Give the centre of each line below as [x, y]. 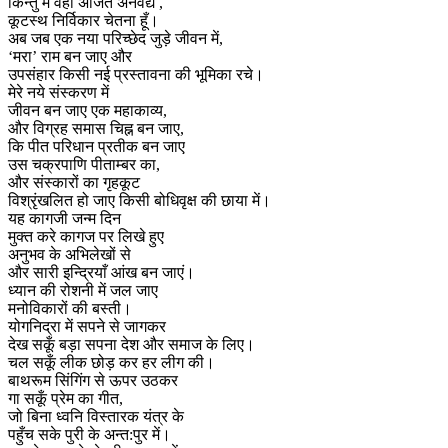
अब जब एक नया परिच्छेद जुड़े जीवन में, [115, 39]
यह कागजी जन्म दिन [64, 219]
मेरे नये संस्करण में [58, 93]
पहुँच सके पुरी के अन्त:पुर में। [89, 435]
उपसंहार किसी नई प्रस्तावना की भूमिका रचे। [136, 75]
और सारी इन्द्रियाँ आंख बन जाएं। [101, 273]
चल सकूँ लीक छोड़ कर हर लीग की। [111, 363]
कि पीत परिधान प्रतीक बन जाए [96, 147]
